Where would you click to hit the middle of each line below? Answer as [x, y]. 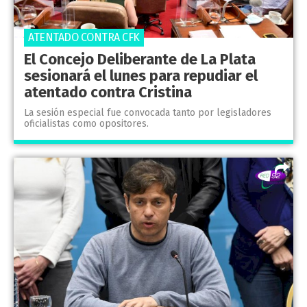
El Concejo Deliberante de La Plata [140, 60]
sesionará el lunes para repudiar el [141, 76]
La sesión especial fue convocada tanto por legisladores [148, 113]
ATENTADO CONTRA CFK [84, 38]
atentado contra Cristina [108, 93]
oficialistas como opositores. [86, 124]
